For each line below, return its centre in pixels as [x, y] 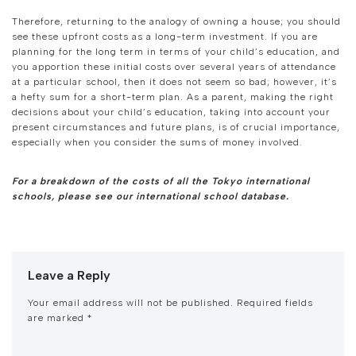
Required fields [275, 303]
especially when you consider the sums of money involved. [157, 143]
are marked [58, 318]
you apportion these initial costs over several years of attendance [174, 67]
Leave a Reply [69, 276]
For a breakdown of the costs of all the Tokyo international [161, 182]
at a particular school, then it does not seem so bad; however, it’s [174, 82]
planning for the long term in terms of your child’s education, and [176, 52]
